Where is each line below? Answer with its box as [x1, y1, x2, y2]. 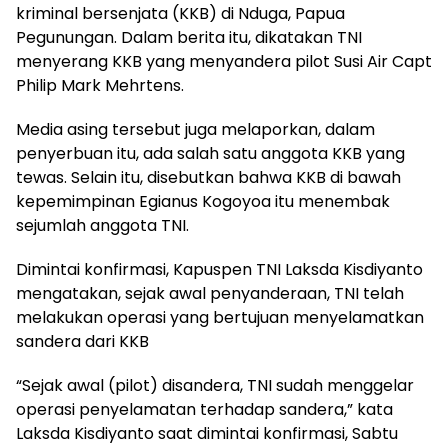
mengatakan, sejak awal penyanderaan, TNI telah [16, 282, 404, 306]
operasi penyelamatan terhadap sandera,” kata [16, 398, 393, 422]
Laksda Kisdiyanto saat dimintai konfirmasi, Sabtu [16, 422, 398, 446]
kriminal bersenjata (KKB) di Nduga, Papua [16, 2, 345, 26]
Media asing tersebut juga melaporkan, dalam [16, 118, 375, 142]
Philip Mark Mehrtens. [16, 74, 184, 98]
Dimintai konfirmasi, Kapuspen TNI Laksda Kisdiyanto [16, 258, 423, 282]
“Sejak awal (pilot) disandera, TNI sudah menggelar [16, 374, 414, 398]
